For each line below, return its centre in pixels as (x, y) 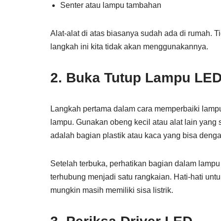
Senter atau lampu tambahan (111, 5)
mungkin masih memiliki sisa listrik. (112, 190)
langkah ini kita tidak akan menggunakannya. (129, 47)
